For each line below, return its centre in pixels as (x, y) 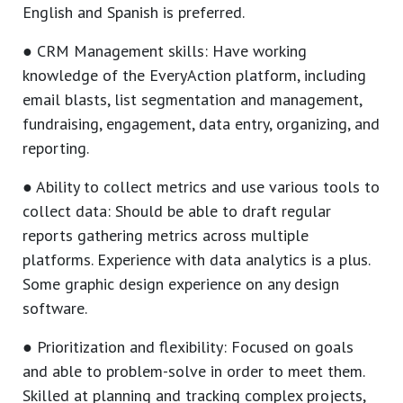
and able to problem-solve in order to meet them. (193, 372)
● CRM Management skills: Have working (165, 51)
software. (55, 309)
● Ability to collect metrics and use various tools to (201, 187)
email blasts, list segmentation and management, (192, 100)
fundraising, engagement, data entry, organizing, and (201, 124)
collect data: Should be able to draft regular (177, 211)
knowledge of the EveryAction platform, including (194, 76)
